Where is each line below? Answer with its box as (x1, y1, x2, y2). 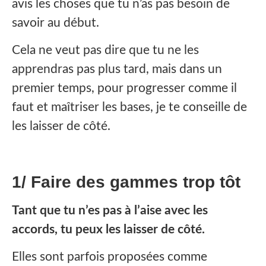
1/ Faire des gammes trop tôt (12, 172, 240, 191)
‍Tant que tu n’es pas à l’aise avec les (12, 204, 208, 217)
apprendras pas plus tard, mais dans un (12, 63, 222, 76)
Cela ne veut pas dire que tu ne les (12, 44, 199, 57)
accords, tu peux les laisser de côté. (12, 223, 205, 236)
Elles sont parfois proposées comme (12, 251, 207, 264)
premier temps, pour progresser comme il (12, 82, 237, 95)
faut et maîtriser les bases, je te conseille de (12, 101, 247, 114)
